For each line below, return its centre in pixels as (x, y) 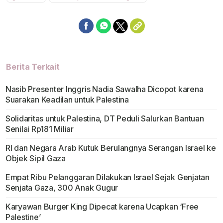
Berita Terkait (33, 67)
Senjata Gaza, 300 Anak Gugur (62, 188)
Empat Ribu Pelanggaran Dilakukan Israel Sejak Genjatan (107, 177)
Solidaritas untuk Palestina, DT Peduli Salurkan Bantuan (105, 119)
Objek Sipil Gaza (35, 159)
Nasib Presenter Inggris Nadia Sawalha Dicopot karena (104, 89)
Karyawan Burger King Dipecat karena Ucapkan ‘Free (102, 207)
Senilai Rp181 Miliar (40, 129)
